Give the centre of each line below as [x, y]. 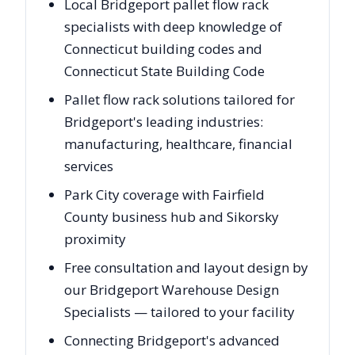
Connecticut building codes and [163, 49]
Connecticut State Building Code [164, 71]
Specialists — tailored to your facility [179, 312]
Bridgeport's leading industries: [164, 122]
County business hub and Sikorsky [172, 217]
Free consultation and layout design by [186, 267]
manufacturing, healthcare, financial [178, 144]
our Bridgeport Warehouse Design [172, 290]
